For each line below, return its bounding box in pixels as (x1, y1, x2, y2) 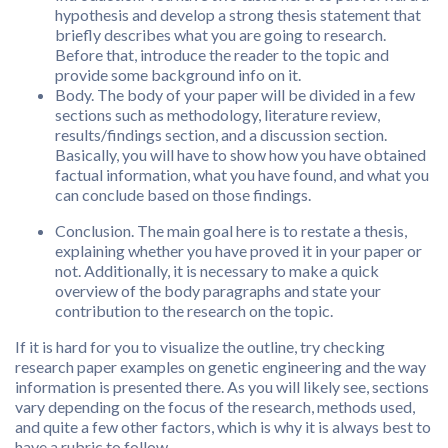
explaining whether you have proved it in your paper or (55, 241, 422, 261)
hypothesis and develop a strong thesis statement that (55, 5, 421, 25)
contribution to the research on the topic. (55, 301, 333, 321)
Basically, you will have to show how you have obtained (55, 145, 426, 165)
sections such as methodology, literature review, (55, 105, 380, 125)
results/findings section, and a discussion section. (55, 125, 387, 145)
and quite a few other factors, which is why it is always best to (15, 417, 431, 437)
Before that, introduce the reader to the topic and (55, 45, 389, 65)
